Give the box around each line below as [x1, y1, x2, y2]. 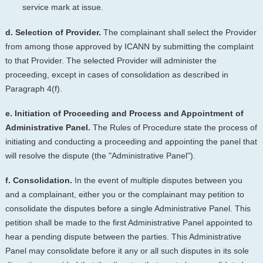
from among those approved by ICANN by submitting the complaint [5, 41, 254, 51]
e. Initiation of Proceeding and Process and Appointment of [5, 108, 244, 118]
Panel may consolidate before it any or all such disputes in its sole [5, 246, 249, 256]
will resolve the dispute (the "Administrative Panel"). [5, 150, 195, 160]
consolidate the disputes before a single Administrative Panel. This [5, 204, 251, 214]
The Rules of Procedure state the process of [90, 122, 257, 132]
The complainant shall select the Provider [100, 27, 257, 37]
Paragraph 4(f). [5, 83, 62, 93]
